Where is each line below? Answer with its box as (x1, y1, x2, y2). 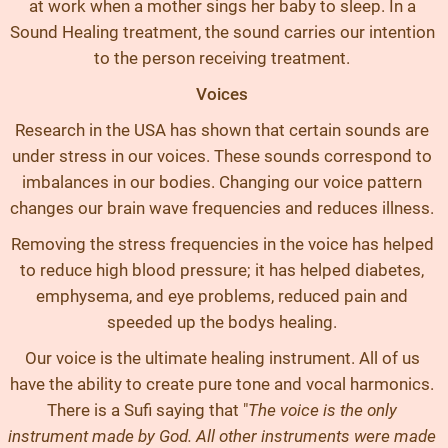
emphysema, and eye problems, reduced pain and (36, 286, 408, 306)
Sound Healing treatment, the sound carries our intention (9, 22, 435, 42)
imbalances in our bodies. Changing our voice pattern (22, 172, 422, 192)
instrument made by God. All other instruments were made (8, 426, 436, 446)
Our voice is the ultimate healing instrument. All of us (24, 348, 420, 368)
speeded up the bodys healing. (107, 312, 337, 332)
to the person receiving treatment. (94, 48, 350, 68)
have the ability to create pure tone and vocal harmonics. (10, 374, 434, 394)
